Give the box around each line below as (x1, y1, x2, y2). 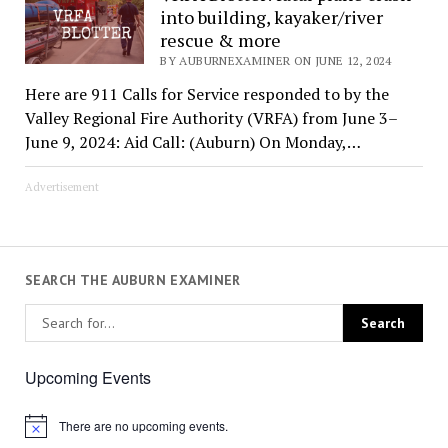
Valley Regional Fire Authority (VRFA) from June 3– (24, 106, 398, 129)
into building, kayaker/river (160, 4, 384, 29)
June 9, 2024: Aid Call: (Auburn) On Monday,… (24, 130, 361, 153)
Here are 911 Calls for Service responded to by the (24, 82, 389, 105)
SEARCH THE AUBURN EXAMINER (24, 270, 241, 289)
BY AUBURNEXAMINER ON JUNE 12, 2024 (160, 52, 392, 68)
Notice (23, 423, 59, 441)
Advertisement (24, 179, 99, 194)
